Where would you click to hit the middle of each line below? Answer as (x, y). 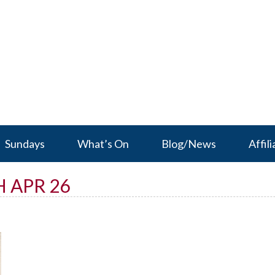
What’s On (103, 144)
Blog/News (189, 144)
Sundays (25, 144)
